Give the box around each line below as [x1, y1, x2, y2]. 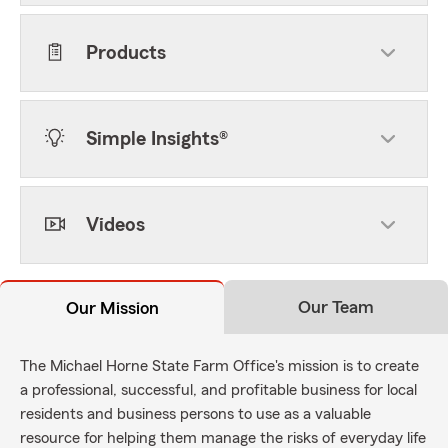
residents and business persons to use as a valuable [20, 406, 371, 422]
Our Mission [65, 299, 159, 317]
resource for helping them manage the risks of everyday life [20, 430, 426, 446]
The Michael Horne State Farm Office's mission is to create [20, 358, 419, 374]
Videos [86, 215, 145, 235]
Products [86, 43, 166, 63]
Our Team [298, 298, 374, 316]
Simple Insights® [86, 129, 228, 149]
